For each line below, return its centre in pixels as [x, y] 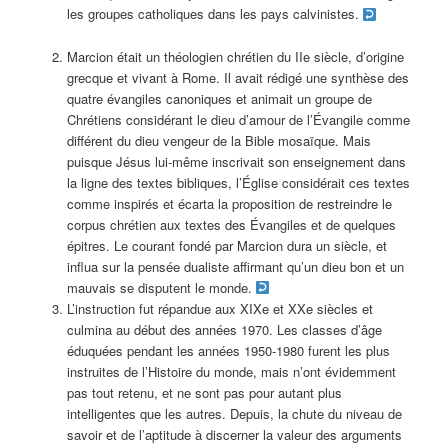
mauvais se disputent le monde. [161, 287]
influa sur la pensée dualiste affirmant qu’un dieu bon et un [235, 266]
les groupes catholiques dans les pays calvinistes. [214, 14]
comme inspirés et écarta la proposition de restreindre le [229, 203]
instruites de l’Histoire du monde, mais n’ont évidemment [231, 371]
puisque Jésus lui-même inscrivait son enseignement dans [236, 161]
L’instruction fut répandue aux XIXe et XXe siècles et [219, 308]
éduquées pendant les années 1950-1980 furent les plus [228, 350]
